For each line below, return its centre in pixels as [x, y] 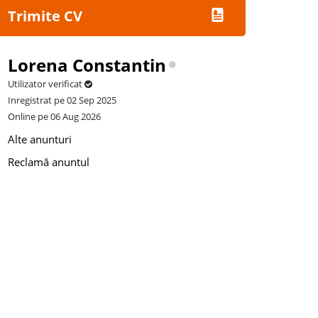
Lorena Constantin [87, 65]
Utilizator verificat [46, 84]
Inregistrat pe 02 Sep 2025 [62, 100]
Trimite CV [45, 16]
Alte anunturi [40, 139]
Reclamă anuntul [49, 162]
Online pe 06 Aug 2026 [54, 116]
